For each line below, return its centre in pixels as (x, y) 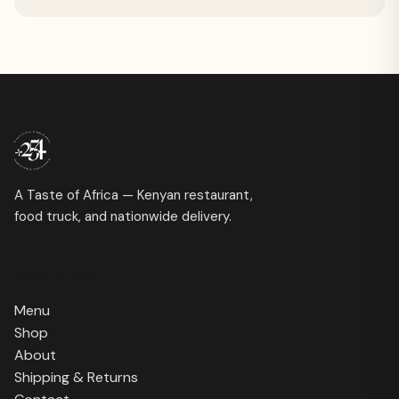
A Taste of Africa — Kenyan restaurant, (134, 195)
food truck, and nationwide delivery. (123, 216)
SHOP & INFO (57, 277)
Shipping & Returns (76, 377)
